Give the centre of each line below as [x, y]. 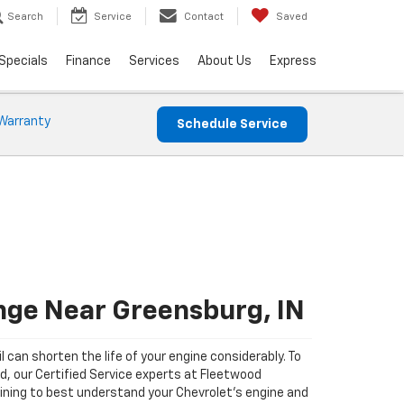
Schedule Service [232, 124]
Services [154, 62]
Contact [204, 17]
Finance [88, 62]
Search [25, 17]
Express [293, 62]
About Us [225, 62]
